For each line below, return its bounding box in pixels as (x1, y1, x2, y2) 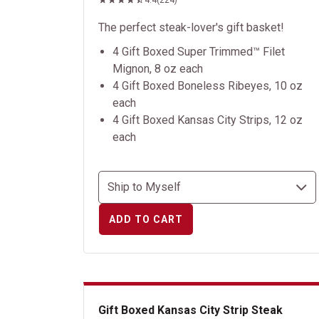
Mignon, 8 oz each (113, 62, 203, 75)
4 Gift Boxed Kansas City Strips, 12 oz (113, 113, 303, 127)
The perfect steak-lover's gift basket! (98, 21, 284, 34)
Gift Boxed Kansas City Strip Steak (98, 303, 283, 317)
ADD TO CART (109, 214, 183, 225)
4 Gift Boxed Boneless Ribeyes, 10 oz (113, 79, 303, 93)
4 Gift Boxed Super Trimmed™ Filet (113, 45, 285, 58)
